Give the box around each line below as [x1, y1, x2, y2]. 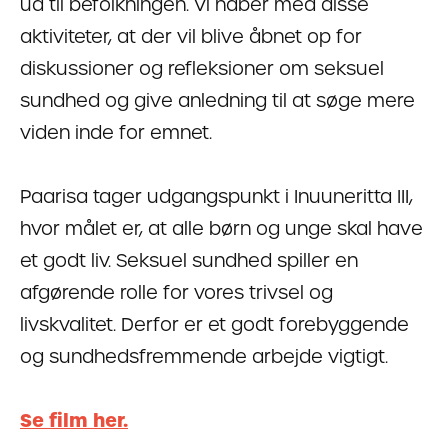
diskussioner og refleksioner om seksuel [20, 55, 384, 81]
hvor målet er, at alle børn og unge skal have [20, 215, 423, 241]
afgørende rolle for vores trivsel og [20, 279, 333, 305]
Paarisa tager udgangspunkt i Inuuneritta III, [20, 183, 413, 209]
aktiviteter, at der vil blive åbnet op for [20, 23, 362, 49]
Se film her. [20, 407, 128, 433]
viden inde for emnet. [20, 119, 212, 145]
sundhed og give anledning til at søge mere [20, 87, 415, 113]
